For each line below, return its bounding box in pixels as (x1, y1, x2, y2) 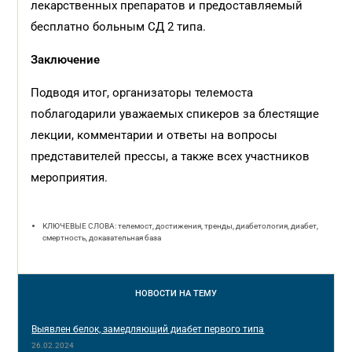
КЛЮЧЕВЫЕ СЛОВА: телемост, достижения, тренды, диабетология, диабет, (42, 222, 319, 230)
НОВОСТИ (135, 288, 179, 299)
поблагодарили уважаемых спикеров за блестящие (31, 107, 320, 121)
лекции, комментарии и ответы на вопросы (31, 128, 278, 142)
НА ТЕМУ (179, 288, 217, 299)
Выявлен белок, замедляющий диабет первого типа (31, 324, 265, 335)
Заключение (31, 53, 101, 67)
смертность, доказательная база (42, 233, 162, 242)
